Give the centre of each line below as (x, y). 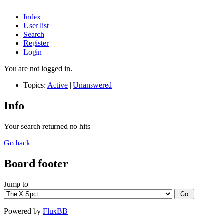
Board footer (36, 163)
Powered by (23, 211)
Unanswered (92, 85)
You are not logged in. (38, 68)
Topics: (35, 85)
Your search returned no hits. (48, 126)
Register (36, 43)
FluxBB (55, 211)
